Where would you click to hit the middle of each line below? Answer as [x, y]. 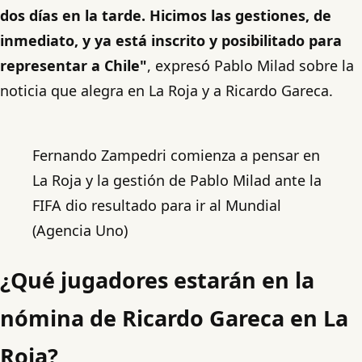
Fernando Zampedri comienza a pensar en [176, 155]
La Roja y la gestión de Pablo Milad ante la [177, 180]
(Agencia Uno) [80, 230]
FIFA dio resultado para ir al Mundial [157, 205]
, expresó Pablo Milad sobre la [250, 65]
